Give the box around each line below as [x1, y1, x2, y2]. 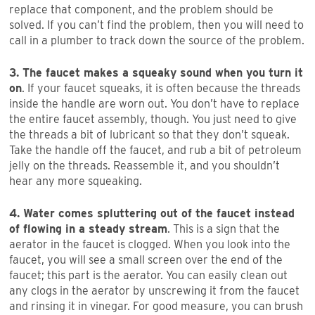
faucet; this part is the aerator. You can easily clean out [9, 269, 288, 283]
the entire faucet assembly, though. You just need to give [9, 112, 297, 127]
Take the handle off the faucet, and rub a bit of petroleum [9, 143, 302, 157]
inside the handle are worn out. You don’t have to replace [9, 97, 300, 111]
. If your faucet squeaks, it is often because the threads [22, 82, 300, 96]
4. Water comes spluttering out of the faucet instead [9, 207, 295, 221]
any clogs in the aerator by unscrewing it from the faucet [9, 284, 300, 298]
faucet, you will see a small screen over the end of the [9, 253, 283, 267]
